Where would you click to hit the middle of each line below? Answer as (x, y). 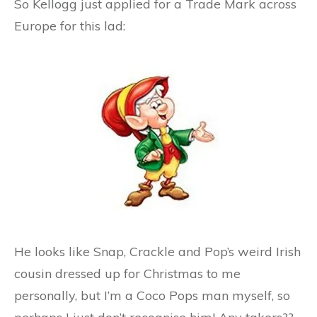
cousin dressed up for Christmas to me (127, 273)
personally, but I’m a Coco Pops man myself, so (152, 295)
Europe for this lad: (70, 26)
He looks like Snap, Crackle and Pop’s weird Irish (157, 252)
